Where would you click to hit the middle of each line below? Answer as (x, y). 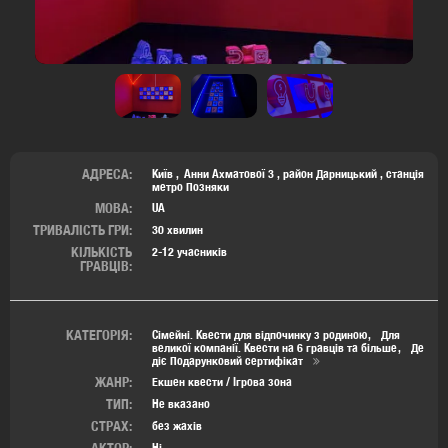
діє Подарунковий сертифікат (227, 360)
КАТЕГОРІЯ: (99, 334)
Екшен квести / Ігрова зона (222, 381)
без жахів (177, 425)
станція (405, 173)
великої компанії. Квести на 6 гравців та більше (274, 347)
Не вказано (181, 403)
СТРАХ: (111, 425)
